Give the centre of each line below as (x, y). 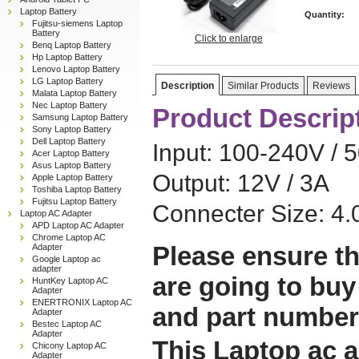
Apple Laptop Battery (73, 177)
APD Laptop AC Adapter (78, 225)
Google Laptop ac (67, 259)
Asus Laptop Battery (72, 165)
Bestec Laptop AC (67, 324)
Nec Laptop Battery (70, 105)
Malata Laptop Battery (75, 93)
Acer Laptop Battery (71, 153)
